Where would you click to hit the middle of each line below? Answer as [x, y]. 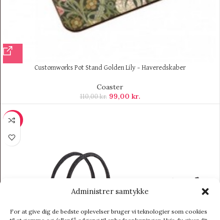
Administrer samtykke [110, 191]
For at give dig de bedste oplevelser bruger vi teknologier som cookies [109, 211]
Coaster [110, 87]
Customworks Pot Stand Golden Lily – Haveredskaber [110, 68]
